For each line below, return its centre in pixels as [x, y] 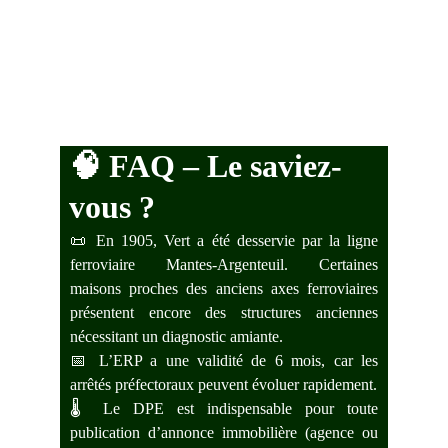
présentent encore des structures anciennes [224, 312]
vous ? [112, 207]
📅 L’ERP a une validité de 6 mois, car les [224, 360]
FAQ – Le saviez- [225, 166]
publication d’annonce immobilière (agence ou [224, 432]
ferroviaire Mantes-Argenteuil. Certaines [224, 264]
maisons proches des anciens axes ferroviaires [224, 288]
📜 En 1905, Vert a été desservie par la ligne [224, 240]
